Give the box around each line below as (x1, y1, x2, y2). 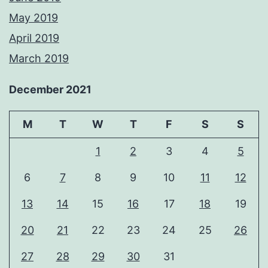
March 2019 (9, 52, 69, 65)
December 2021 (9, 83, 92, 96)
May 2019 (9, 11, 58, 25)
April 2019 (9, 32, 59, 45)
